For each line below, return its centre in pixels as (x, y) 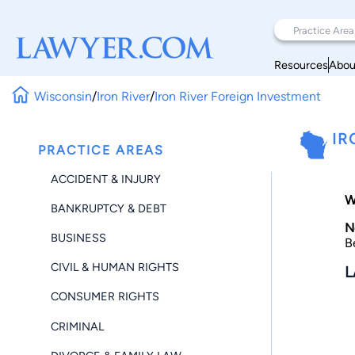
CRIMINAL (77, 326)
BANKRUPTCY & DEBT (109, 208)
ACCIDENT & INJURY (106, 179)
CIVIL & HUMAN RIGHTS (115, 267)
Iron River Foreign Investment (238, 96)
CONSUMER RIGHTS (105, 297)
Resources (301, 65)
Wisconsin (63, 96)
